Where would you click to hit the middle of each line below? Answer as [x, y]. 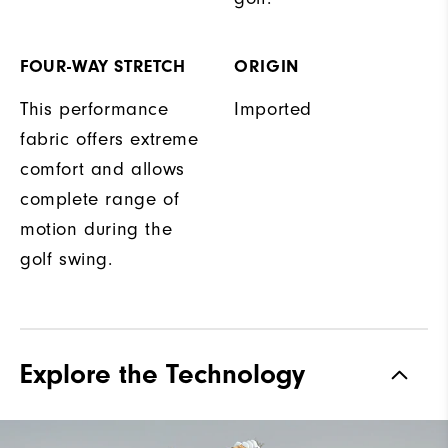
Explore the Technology [162, 374]
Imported [273, 109]
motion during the [96, 229]
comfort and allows [102, 169]
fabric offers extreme [109, 139]
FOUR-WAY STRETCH [103, 67]
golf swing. [66, 259]
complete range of [100, 199]
